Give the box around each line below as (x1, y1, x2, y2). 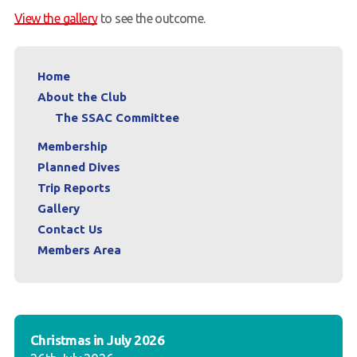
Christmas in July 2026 (29, 332, 164, 347)
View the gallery (14, 11, 98, 25)
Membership (37, 139, 108, 153)
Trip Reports (37, 181, 111, 194)
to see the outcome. (97, 11, 206, 25)
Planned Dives (37, 160, 120, 174)
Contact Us (37, 222, 103, 236)
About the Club (37, 90, 127, 104)
